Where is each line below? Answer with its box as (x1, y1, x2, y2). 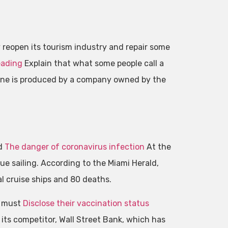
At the (144, 142, 171, 152)
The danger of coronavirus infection (4, 142, 145, 152)
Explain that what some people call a (22, 58, 164, 68)
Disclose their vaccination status (20, 198, 149, 208)
